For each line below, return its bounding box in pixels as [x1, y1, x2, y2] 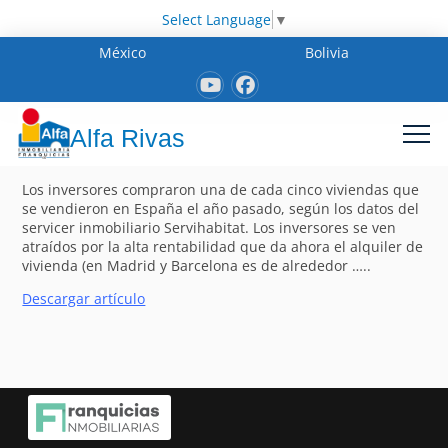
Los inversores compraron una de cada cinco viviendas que [22, 179, 420, 199]
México [99, 42, 147, 62]
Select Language [161, 9, 271, 29]
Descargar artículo [22, 288, 146, 308]
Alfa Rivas [70, 124, 185, 153]
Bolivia [304, 42, 349, 62]
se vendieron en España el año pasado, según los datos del [22, 198, 420, 218]
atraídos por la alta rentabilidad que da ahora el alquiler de [22, 236, 424, 256]
